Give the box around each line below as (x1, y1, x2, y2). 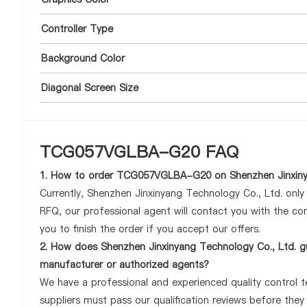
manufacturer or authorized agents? (40, 258, 209, 271)
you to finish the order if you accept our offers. (40, 222, 260, 236)
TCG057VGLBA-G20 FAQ (40, 140, 238, 163)
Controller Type (41, 22, 113, 36)
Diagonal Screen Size (41, 81, 138, 95)
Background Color (41, 51, 125, 65)
